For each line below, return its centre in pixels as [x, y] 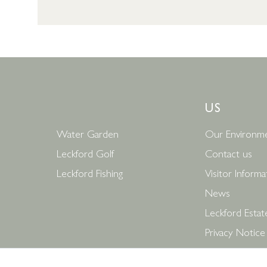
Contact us [229, 153]
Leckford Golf [86, 153]
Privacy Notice [235, 232]
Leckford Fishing [90, 173]
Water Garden [88, 133]
